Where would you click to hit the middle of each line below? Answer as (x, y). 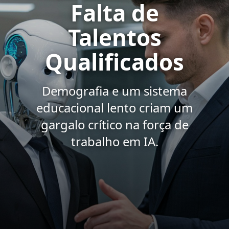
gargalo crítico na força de (114, 125)
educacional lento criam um (114, 108)
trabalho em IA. (114, 142)
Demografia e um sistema (114, 91)
